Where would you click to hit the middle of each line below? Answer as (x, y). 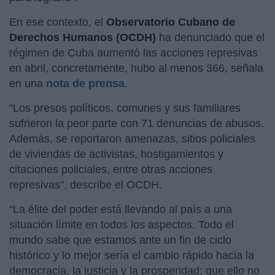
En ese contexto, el (58, 22)
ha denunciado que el (210, 37)
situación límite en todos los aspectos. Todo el (122, 224)
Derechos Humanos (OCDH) (83, 37)
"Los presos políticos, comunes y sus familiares (125, 108)
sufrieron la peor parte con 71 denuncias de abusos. (137, 123)
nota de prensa (85, 83)
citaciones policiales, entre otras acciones (111, 169)
